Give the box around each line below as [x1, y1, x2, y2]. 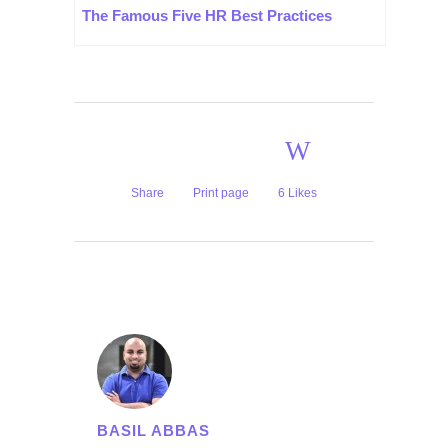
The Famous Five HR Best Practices [82, 7, 332, 24]
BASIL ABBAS [97, 422, 210, 439]
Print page [193, 186, 249, 200]
